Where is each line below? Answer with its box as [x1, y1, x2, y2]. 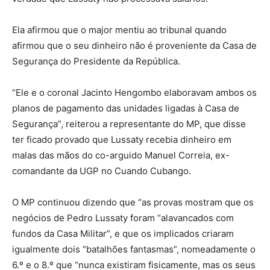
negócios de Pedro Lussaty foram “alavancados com [12, 212, 234, 224]
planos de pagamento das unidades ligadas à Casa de [12, 102, 239, 114]
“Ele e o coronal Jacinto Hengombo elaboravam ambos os [12, 86, 257, 98]
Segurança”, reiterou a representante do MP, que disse [12, 118, 246, 130]
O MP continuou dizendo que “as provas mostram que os [12, 196, 254, 208]
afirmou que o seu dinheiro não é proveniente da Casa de [12, 39, 257, 51]
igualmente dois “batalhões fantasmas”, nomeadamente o [12, 243, 256, 255]
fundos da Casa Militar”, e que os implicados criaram [12, 227, 234, 239]
